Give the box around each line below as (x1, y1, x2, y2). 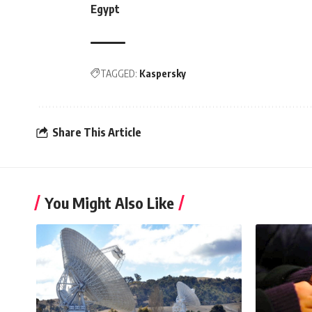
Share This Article (52, 125, 141, 139)
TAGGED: (100, 68, 137, 80)
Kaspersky (139, 68, 186, 80)
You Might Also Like (45, 193, 174, 213)
